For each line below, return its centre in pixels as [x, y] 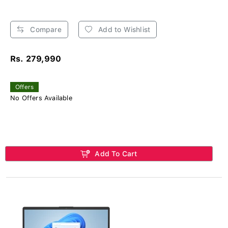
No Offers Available [41, 98]
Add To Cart [115, 153]
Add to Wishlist [123, 29]
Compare [45, 29]
